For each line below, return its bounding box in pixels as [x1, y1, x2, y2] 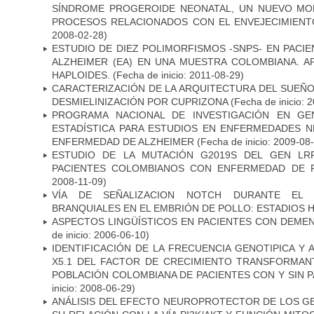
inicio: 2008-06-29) [52, 282, 135, 294]
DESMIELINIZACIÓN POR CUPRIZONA [52, 95, 228, 107]
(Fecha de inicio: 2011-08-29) [110, 69, 244, 81]
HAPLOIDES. [52, 69, 110, 81]
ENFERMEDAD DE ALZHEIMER [52, 135, 194, 147]
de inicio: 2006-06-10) [52, 228, 149, 240]
